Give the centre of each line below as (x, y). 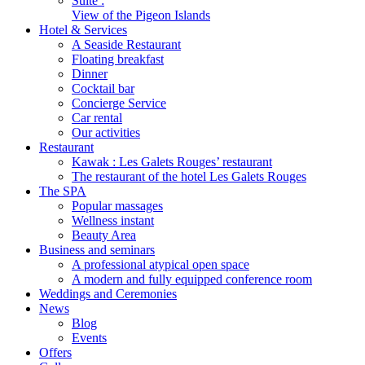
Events (89, 338)
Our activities (106, 132)
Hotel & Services (83, 30)
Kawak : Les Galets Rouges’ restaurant (172, 162)
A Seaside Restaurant (126, 44)
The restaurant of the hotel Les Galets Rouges (189, 176)
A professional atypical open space (161, 264)
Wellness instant (113, 220)
